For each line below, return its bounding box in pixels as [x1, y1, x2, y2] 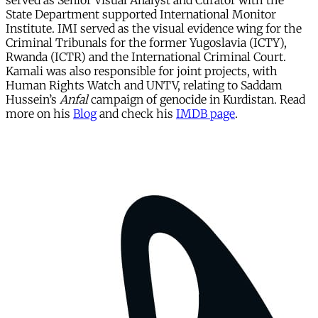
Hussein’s [6, 92, 60, 107]
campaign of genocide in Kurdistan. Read [88, 92, 305, 107]
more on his [6, 106, 73, 121]
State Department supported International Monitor [6, 7, 276, 22]
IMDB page [176, 106, 235, 121]
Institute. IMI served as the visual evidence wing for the [6, 21, 302, 36]
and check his [97, 106, 176, 121]
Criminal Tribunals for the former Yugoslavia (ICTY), [6, 35, 287, 50]
